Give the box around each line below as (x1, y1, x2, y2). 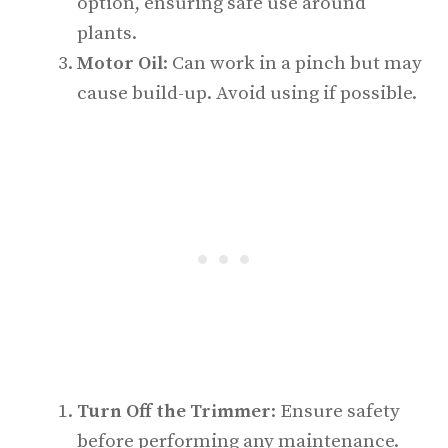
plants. (77, 21, 137, 45)
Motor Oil (77, 51, 163, 75)
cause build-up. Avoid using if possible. (77, 81, 417, 105)
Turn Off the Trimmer (77, 400, 271, 423)
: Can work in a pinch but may (163, 51, 422, 75)
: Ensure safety (271, 400, 400, 423)
